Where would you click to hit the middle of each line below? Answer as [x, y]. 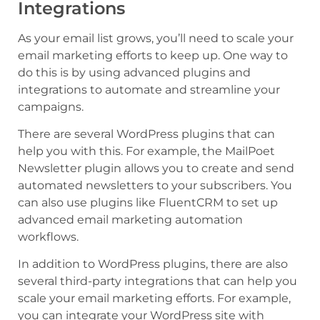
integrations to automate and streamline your [149, 89]
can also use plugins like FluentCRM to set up [148, 203]
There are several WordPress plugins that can [146, 134]
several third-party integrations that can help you [157, 281]
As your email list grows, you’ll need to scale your [156, 38]
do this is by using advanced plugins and [134, 72]
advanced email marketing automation [130, 220]
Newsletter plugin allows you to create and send [156, 169]
